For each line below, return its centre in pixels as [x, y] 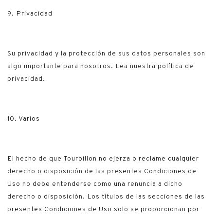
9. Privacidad [30, 14]
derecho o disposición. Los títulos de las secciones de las [106, 197]
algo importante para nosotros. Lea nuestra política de [100, 66]
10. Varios [24, 119]
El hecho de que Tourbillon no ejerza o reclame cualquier [103, 159]
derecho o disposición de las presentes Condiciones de [102, 172]
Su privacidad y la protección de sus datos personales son [106, 54]
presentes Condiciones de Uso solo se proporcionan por [103, 209]
